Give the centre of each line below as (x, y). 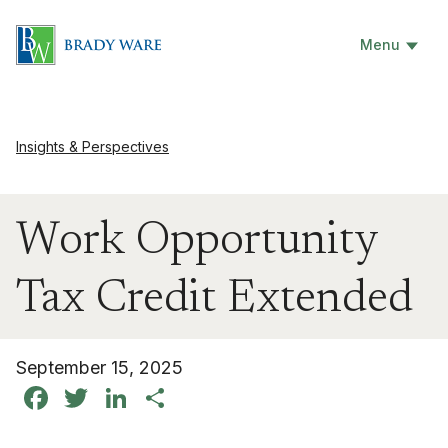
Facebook (126, 397)
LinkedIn (195, 397)
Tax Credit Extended (214, 300)
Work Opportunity (197, 242)
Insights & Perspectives (92, 146)
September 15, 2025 (99, 367)
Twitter (145, 397)
